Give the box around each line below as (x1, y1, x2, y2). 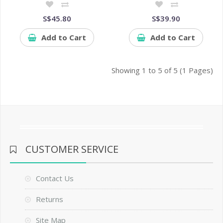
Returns (35, 194, 63, 204)
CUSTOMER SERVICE (25, 142, 118, 156)
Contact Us (35, 173, 74, 183)
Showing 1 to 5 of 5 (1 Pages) (111, 65, 214, 75)
